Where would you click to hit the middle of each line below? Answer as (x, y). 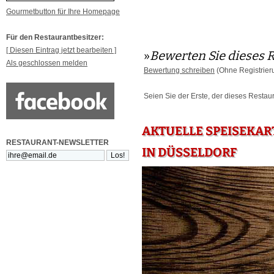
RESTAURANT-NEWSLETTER (57, 143)
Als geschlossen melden (47, 63)
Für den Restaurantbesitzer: (55, 37)
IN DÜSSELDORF (189, 152)
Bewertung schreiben (179, 71)
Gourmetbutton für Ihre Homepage (63, 12)
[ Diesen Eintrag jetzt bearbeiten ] (61, 50)
